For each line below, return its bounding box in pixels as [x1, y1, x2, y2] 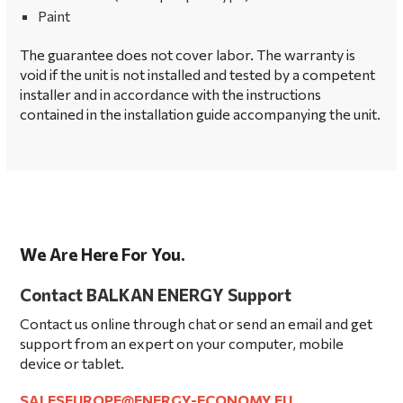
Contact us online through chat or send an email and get [20, 315, 372, 332]
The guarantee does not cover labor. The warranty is [20, 46, 355, 63]
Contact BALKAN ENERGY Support [20, 284, 291, 305]
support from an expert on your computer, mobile [20, 335, 344, 352]
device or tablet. [20, 354, 124, 372]
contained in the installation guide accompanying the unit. [20, 105, 381, 122]
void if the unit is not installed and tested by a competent [20, 66, 375, 83]
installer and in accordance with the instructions [20, 85, 321, 103]
